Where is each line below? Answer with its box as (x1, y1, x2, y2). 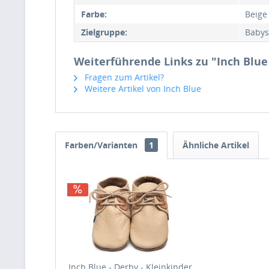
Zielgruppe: (81, 26, 127, 38)
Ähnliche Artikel (183, 139, 249, 151)
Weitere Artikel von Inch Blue (82, 82, 201, 94)
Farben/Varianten (65, 139, 140, 151)
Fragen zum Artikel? (82, 71, 164, 83)
